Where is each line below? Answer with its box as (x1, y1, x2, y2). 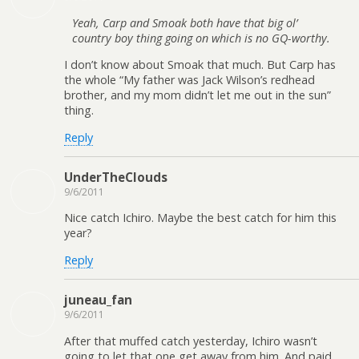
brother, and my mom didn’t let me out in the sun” (64, 87, 331, 103)
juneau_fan (64, 292, 132, 309)
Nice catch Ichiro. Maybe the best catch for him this (64, 210, 337, 226)
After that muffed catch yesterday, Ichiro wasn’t (64, 333, 317, 349)
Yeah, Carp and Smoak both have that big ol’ (72, 14, 297, 30)
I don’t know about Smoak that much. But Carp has (64, 57, 336, 73)
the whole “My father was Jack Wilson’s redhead (64, 72, 315, 88)
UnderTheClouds (64, 168, 167, 185)
